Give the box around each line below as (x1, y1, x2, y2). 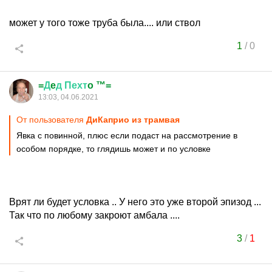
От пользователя (16, 115, 86, 124)
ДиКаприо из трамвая (86, 115, 180, 124)
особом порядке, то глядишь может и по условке (16, 144, 211, 154)
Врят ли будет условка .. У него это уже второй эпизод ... (9, 197, 261, 207)
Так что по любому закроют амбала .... (9, 210, 180, 220)
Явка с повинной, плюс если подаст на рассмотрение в (16, 131, 237, 140)
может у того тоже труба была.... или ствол (9, 18, 200, 28)
